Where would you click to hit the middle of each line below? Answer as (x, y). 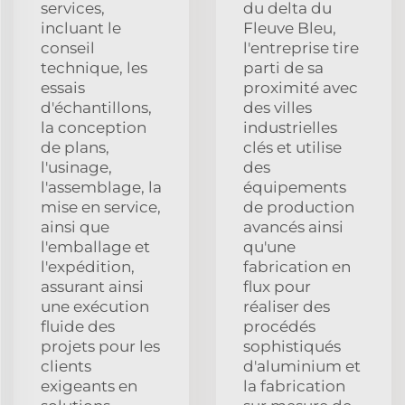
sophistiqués (292, 346)
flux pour (277, 286)
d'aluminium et (302, 366)
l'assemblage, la (101, 187)
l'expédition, (88, 266)
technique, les (94, 67)
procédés (279, 326)
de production (299, 207)
